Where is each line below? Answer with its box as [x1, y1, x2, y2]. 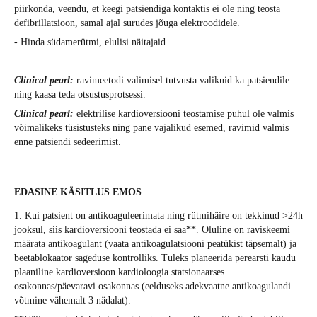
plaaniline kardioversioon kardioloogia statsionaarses [14, 267, 224, 278]
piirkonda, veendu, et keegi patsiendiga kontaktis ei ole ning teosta [14, 4, 280, 15]
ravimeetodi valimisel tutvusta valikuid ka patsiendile [76, 75, 289, 86]
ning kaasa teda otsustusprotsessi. [14, 89, 146, 100]
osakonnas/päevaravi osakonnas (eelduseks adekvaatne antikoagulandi [14, 281, 291, 292]
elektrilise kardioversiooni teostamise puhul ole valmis [76, 108, 294, 120]
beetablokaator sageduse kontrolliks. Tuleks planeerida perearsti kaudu [14, 253, 296, 264]
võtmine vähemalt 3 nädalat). [14, 295, 131, 306]
